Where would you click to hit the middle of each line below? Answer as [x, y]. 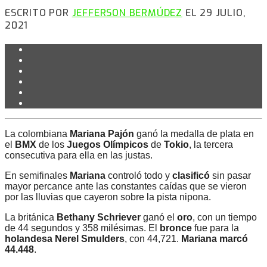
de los [53, 145]
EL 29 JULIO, [214, 13]
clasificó [191, 176]
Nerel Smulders [90, 239]
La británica [31, 218]
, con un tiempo [225, 218]
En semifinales [37, 176]
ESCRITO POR [38, 13]
